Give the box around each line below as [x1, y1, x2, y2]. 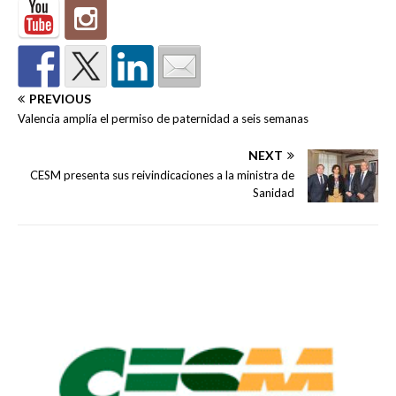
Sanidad [253, 185, 294, 200]
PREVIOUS [29, 90, 91, 106]
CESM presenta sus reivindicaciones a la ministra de [30, 167, 294, 182]
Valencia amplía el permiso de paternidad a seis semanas [18, 110, 308, 126]
